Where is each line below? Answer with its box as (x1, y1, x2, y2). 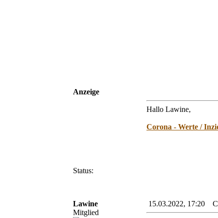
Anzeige (73, 87, 99, 96)
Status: (73, 166, 93, 175)
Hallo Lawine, (146, 105, 191, 113)
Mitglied (73, 208, 99, 217)
